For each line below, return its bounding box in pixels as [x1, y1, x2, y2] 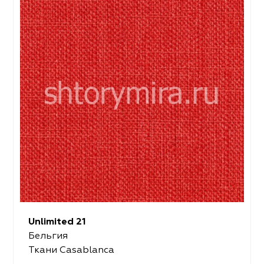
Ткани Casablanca [28, 245, 114, 255]
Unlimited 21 [28, 217, 86, 227]
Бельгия [28, 231, 68, 241]
